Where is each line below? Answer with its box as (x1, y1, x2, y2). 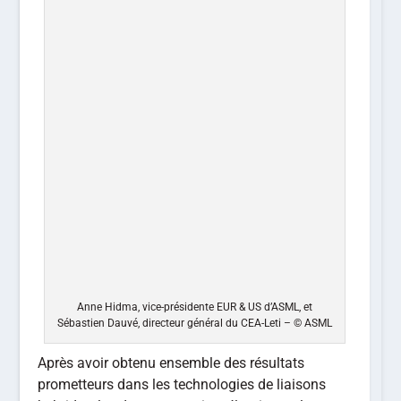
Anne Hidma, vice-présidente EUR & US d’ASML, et (77, 301, 313, 314)
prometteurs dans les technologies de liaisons (38, 376, 327, 394)
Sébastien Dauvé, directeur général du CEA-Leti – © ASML (57, 317, 333, 330)
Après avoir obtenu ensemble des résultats (38, 354, 305, 372)
